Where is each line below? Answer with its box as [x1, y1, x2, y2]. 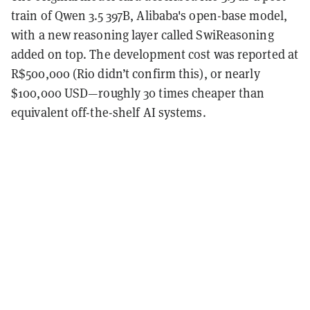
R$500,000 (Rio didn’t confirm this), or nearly [11, 65, 260, 82]
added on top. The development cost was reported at [11, 46, 299, 62]
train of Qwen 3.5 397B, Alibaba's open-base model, [11, 7, 288, 24]
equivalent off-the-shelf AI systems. [11, 104, 206, 120]
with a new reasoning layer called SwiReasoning [11, 26, 274, 43]
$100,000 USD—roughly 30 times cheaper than [11, 84, 265, 101]
